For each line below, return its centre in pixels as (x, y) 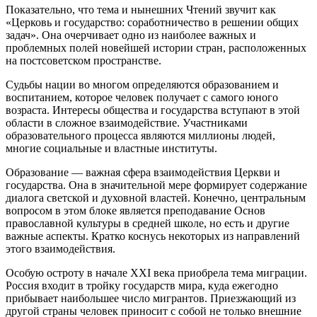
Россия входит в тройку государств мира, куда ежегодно (142, 285)
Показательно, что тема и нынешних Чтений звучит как (141, 9)
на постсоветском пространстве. (83, 60)
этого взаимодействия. (60, 248)
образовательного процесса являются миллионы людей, (140, 135)
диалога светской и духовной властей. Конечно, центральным (156, 197)
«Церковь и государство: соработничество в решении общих (152, 22)
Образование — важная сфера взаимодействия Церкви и (143, 172)
